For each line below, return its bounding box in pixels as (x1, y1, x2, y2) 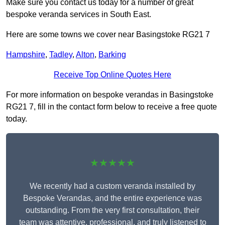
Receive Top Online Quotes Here (54, 70, 171, 79)
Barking (98, 50, 126, 59)
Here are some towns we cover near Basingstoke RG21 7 (6, 30, 210, 39)
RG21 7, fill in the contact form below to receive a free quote (6, 102, 217, 111)
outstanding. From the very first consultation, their (26, 206, 199, 215)
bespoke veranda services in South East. (6, 10, 151, 19)
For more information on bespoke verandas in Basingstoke (6, 90, 213, 99)
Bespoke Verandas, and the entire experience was (23, 194, 202, 203)
